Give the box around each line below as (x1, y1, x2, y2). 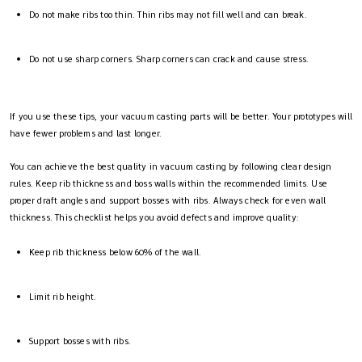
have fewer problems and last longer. (10, 126, 162, 140)
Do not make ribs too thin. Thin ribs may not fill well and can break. (29, 7, 307, 21)
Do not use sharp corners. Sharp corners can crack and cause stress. (29, 52, 309, 65)
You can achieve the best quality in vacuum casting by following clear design (10, 159, 332, 173)
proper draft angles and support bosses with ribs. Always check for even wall (10, 193, 326, 207)
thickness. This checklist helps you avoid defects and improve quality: (10, 210, 300, 224)
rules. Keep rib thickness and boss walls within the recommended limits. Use (10, 176, 328, 190)
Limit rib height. (29, 289, 97, 303)
